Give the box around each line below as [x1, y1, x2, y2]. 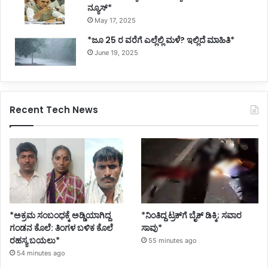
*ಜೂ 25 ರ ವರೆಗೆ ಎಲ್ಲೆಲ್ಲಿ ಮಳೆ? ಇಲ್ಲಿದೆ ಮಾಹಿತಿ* [87, 34, 234, 47]
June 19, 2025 [95, 48, 138, 57]
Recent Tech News [10, 103, 98, 117]
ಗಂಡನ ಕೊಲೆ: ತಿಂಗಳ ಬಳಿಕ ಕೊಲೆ [10, 221, 113, 234]
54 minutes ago [17, 248, 65, 257]
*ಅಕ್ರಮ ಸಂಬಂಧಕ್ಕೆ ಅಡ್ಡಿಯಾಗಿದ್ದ [10, 209, 111, 221]
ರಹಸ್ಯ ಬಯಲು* [10, 234, 60, 246]
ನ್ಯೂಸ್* [87, 2, 112, 14]
